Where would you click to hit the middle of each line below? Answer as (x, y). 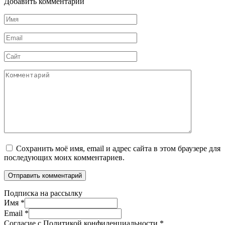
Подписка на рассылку (43, 193)
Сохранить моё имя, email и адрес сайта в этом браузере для (118, 149)
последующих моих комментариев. (64, 158)
